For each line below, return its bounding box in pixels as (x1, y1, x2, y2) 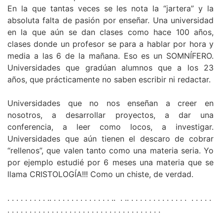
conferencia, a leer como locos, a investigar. (7, 122, 214, 132)
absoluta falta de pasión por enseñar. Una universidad (7, 15, 214, 26)
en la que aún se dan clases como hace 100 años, (7, 27, 214, 37)
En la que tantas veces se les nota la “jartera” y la (7, 3, 214, 14)
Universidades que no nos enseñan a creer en (7, 98, 214, 109)
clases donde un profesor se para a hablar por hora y (7, 39, 214, 49)
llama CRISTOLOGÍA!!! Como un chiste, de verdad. (7, 169, 193, 180)
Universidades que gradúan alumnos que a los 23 (7, 63, 214, 73)
